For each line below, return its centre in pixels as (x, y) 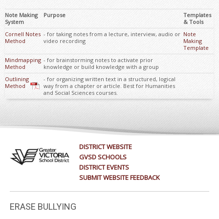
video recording (65, 41)
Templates (197, 15)
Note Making (22, 15)
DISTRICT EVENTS (104, 167)
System (15, 22)
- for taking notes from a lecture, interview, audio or (112, 34)
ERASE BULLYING (43, 207)
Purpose (55, 15)
